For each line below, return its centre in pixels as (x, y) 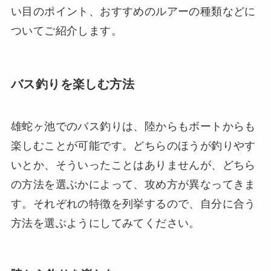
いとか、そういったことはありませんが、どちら (133, 165)
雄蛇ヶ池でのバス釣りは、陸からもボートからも (133, 126)
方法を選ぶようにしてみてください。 (105, 223)
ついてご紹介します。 (66, 31)
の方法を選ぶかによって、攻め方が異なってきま (133, 184)
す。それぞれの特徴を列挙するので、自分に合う (133, 204)
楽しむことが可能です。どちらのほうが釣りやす (133, 145)
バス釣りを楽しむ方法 (72, 84)
